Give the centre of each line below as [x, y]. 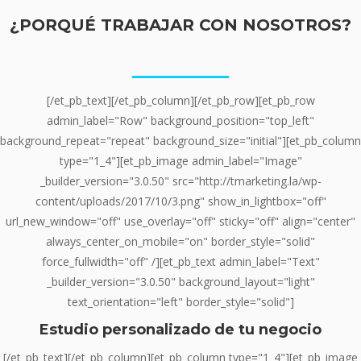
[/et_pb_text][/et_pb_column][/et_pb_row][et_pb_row [180, 101]
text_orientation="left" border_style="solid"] [180, 302]
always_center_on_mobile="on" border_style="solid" [180, 242]
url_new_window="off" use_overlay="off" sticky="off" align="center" [180, 222]
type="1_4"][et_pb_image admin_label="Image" [180, 161]
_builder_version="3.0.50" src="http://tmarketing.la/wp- [180, 181]
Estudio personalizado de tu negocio [180, 329]
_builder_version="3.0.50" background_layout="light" [180, 282]
